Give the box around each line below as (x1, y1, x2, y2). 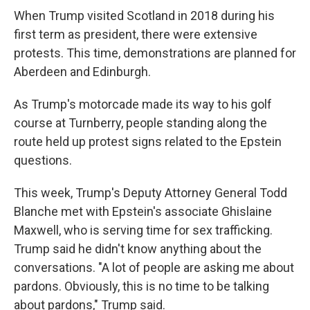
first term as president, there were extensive (14, 27, 257, 42)
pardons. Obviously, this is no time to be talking (14, 279, 269, 293)
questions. (14, 153, 72, 167)
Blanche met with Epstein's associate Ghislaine (14, 204, 272, 219)
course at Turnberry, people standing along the (14, 116, 267, 130)
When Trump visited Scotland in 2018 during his (14, 8, 275, 23)
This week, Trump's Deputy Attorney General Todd (14, 185, 287, 200)
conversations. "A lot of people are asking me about (14, 260, 294, 275)
